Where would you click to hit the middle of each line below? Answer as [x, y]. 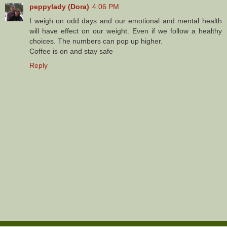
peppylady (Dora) [59, 6]
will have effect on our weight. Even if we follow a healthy [126, 31]
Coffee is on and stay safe [71, 51]
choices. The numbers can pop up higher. [96, 41]
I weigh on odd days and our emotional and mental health [126, 21]
